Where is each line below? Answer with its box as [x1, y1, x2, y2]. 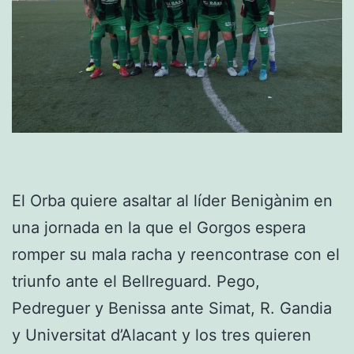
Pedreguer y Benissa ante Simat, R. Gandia [12, 299, 332, 318]
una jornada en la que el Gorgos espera [12, 218, 306, 237]
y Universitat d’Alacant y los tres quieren [12, 326, 311, 345]
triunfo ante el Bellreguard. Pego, [12, 272, 260, 291]
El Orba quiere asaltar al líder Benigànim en [12, 191, 333, 210]
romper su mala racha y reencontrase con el [12, 245, 340, 264]
